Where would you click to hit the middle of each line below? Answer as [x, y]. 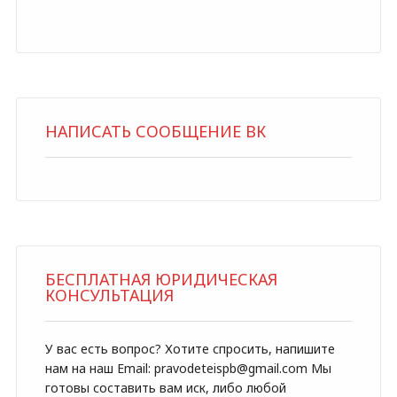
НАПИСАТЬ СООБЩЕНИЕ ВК [155, 131]
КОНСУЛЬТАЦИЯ [109, 295]
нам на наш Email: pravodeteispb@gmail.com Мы [188, 368]
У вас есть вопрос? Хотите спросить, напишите [190, 349]
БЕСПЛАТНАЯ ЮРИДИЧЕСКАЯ [161, 279]
